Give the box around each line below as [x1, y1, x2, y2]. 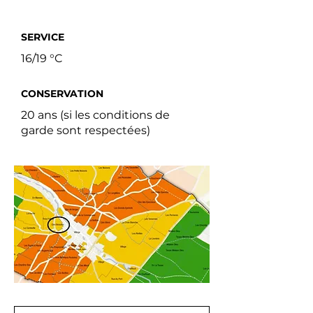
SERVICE [21, 31, 64, 44]
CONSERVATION [21, 87, 103, 101]
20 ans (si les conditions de [21, 108, 170, 122]
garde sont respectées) [21, 124, 150, 138]
